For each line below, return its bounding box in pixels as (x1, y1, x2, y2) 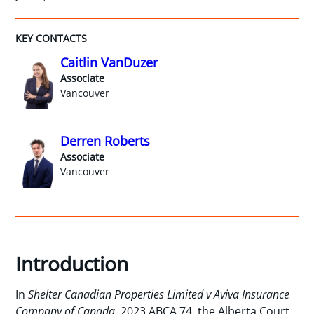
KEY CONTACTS (15, 31, 88, 45)
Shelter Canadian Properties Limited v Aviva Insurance (28, 287, 290, 303)
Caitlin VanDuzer (60, 53, 158, 71)
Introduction (15, 250, 129, 278)
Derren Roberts (60, 132, 151, 150)
